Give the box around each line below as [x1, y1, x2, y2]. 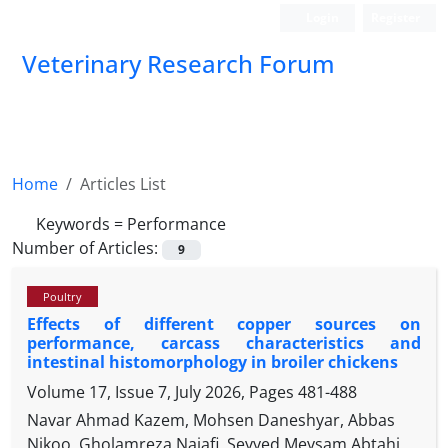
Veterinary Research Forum [22, 47, 335, 80]
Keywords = [36, 213, 127, 235]
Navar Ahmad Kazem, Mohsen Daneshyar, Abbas [27, 409, 395, 432]
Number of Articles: [12, 237, 162, 259]
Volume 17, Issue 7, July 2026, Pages [27, 381, 298, 404]
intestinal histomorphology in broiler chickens [27, 351, 398, 374]
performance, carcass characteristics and [27, 332, 421, 355]
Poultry [43, 289, 82, 305]
